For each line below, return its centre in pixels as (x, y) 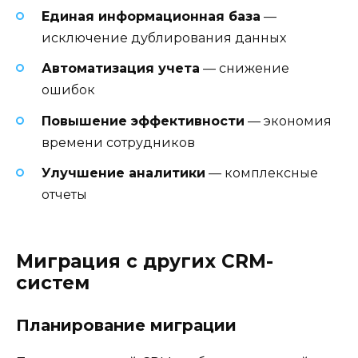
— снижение (245, 69)
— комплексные (262, 173)
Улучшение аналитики (123, 173)
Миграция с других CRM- (145, 261)
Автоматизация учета (121, 69)
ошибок (68, 90)
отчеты (64, 194)
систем (53, 283)
